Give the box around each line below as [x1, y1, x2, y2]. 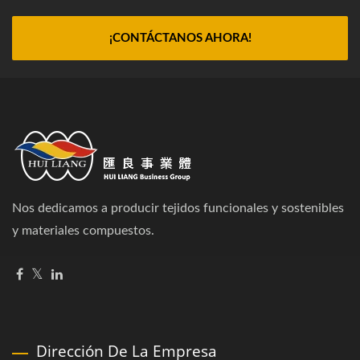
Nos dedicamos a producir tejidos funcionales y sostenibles [12, 201, 344, 215]
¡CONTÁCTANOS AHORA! [108, 31, 252, 44]
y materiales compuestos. [12, 223, 154, 237]
